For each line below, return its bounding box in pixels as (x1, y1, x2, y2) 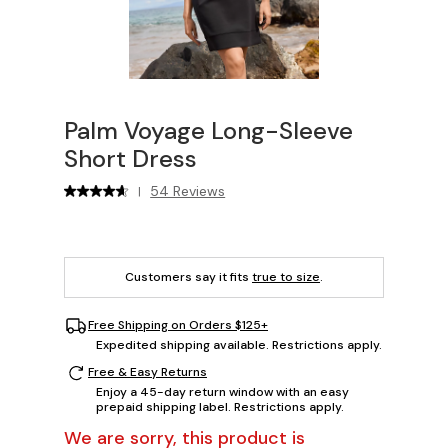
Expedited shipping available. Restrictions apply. (96, 336, 382, 353)
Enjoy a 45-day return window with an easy (96, 383, 349, 400)
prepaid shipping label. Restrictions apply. (96, 398, 344, 415)
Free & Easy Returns (88, 364, 207, 380)
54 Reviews (150, 181, 226, 200)
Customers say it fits (125, 268, 252, 285)
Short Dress (64, 142, 197, 174)
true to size (252, 268, 320, 285)
